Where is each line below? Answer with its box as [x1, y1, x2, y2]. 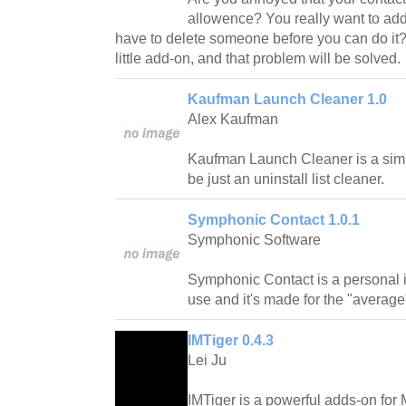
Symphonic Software [188, 232, 321, 248]
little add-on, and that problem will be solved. [115, 51, 401, 67]
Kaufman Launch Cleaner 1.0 [188, 92, 387, 108]
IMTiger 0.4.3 [188, 333, 274, 349]
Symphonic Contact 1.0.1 [188, 212, 360, 228]
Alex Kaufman [188, 111, 278, 128]
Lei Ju [188, 353, 227, 369]
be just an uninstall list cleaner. [188, 171, 384, 188]
